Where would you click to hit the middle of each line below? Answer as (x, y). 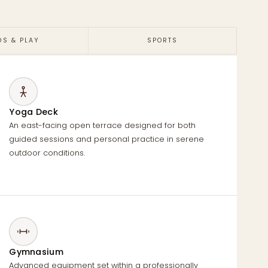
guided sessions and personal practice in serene (107, 139)
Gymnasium (36, 252)
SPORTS (162, 41)
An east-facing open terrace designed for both (103, 126)
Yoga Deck (33, 112)
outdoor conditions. (47, 153)
